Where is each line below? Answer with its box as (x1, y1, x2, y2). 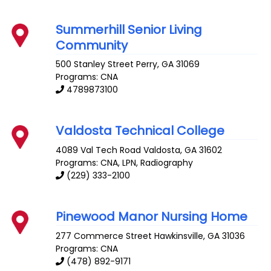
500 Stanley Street (56, 58, 134, 71)
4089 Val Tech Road (56, 144, 142, 157)
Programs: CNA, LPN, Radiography (56, 157, 194, 169)
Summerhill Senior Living (56, 21, 203, 38)
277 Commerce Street (56, 229, 152, 242)
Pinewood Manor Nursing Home (56, 208, 248, 226)
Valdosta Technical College (56, 122, 225, 140)
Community (56, 36, 128, 54)
